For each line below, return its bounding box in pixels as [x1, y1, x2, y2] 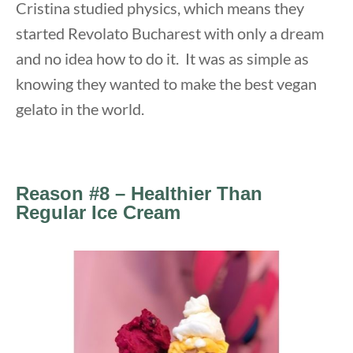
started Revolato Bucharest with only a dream [16, 23, 324, 43]
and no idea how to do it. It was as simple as [16, 48, 309, 68]
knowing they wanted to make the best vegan [16, 73, 317, 93]
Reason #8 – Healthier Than [16, 182, 262, 204]
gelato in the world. [16, 98, 144, 118]
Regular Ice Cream [16, 201, 180, 223]
